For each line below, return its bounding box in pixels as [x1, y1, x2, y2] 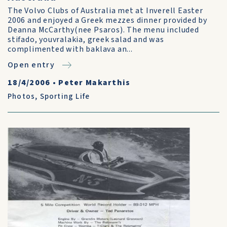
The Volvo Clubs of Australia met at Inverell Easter [8, 5, 203, 16]
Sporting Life [40, 91, 90, 102]
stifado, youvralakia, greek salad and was [8, 34, 164, 45]
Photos [8, 91, 35, 102]
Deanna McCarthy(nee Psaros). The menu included [8, 24, 199, 35]
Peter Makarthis [58, 77, 131, 88]
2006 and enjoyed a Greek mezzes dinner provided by [8, 15, 207, 26]
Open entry [8, 59, 55, 70]
